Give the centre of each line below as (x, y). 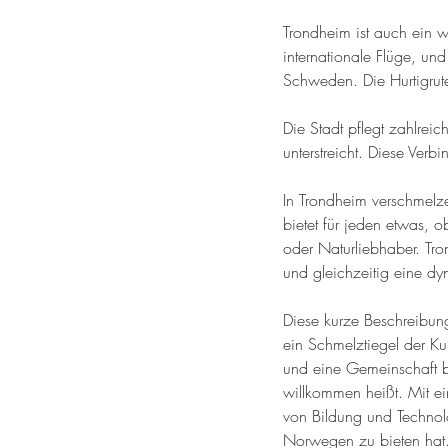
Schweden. (323, 80)
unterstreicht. (325, 152)
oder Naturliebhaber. (354, 248)
